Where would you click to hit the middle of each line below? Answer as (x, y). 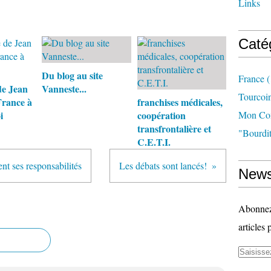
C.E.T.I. (154, 142)
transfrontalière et (174, 129)
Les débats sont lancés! (163, 165)
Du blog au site (72, 75)
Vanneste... (64, 89)
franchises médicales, (180, 102)
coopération (161, 115)
